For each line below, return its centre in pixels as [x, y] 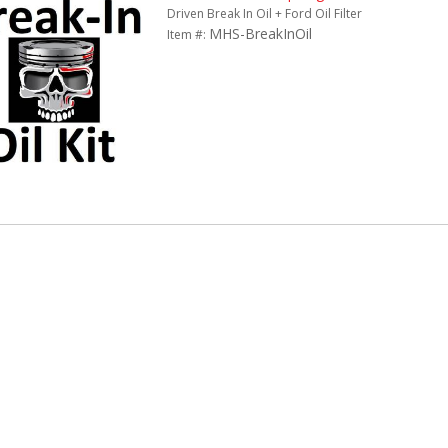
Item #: [187, 34]
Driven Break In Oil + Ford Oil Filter [264, 13]
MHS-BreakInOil [260, 33]
